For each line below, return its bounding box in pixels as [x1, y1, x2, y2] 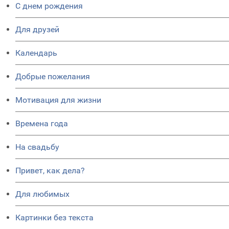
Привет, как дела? [15, 166, 85, 175]
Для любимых [15, 189, 70, 199]
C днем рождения [15, 1, 83, 11]
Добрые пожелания [15, 72, 90, 81]
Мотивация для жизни [15, 95, 101, 105]
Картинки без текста [15, 213, 94, 222]
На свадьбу [15, 142, 59, 152]
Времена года [15, 119, 68, 128]
